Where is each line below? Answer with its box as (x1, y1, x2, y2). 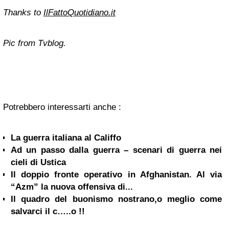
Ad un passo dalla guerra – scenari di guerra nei (11, 145, 222, 155)
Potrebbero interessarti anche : (3, 102, 121, 112)
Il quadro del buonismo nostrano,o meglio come (11, 194, 222, 204)
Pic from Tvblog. (3, 38, 66, 48)
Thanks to (3, 7, 43, 17)
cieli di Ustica (11, 157, 66, 167)
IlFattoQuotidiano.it (43, 7, 116, 17)
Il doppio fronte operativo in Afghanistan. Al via (11, 169, 222, 179)
